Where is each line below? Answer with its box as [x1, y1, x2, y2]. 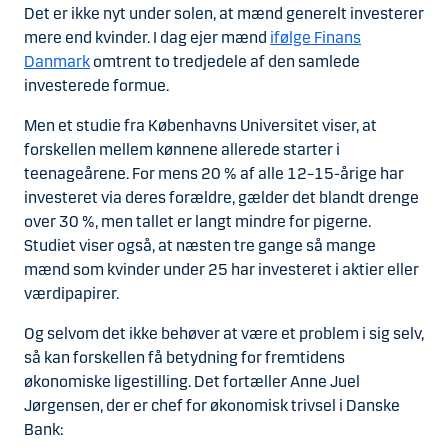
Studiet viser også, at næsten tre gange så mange [24, 236, 376, 255]
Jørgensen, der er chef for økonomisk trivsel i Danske [24, 396, 400, 415]
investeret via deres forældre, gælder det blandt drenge [24, 188, 419, 207]
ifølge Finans [270, 28, 361, 47]
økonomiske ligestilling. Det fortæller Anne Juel [24, 372, 360, 391]
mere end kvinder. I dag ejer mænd [24, 28, 270, 47]
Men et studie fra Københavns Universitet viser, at [24, 116, 377, 135]
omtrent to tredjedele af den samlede [90, 52, 360, 71]
